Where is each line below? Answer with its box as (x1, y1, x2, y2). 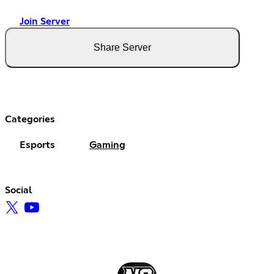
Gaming (89, 139, 125, 150)
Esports (20, 139, 55, 150)
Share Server (94, 42, 151, 53)
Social (5, 185, 32, 195)
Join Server (20, 16, 70, 26)
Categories (5, 114, 55, 124)
